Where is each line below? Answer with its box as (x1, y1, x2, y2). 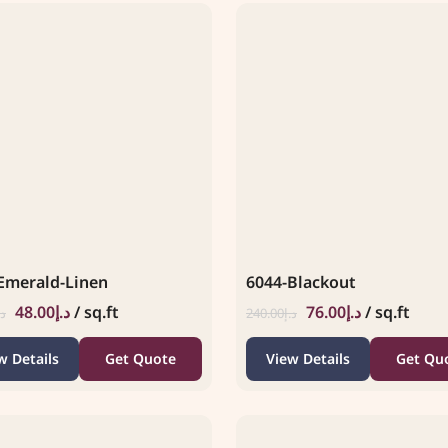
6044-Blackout (246, 270, 356, 293)
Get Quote (104, 348, 176, 368)
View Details (265, 348, 350, 368)
